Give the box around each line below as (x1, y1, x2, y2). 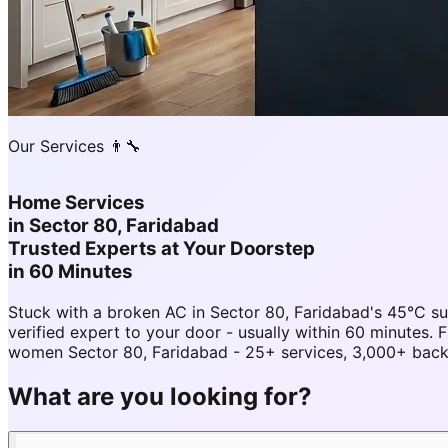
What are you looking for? (8, 381, 312, 411)
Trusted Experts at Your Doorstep (8, 237, 315, 261)
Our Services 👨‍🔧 (8, 136, 141, 157)
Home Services (8, 191, 145, 215)
